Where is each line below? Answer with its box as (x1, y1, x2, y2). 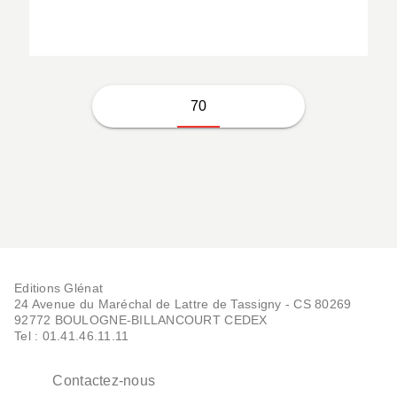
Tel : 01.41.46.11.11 (14, 329, 129, 344)
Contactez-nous (52, 372, 156, 388)
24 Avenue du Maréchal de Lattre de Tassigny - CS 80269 (14, 297, 352, 312)
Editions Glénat (14, 281, 104, 296)
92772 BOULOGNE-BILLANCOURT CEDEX (14, 313, 268, 328)
